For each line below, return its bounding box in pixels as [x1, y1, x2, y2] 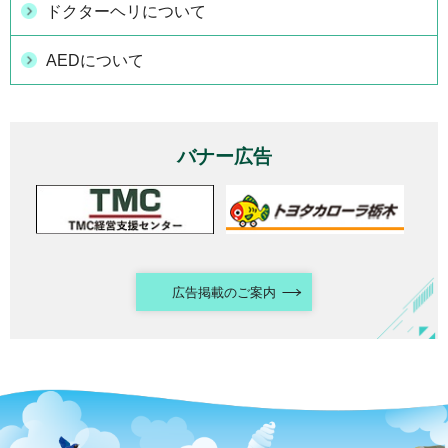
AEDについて [46, 51, 144, 69]
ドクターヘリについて [46, 2, 206, 20]
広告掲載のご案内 [171, 285, 276, 301]
